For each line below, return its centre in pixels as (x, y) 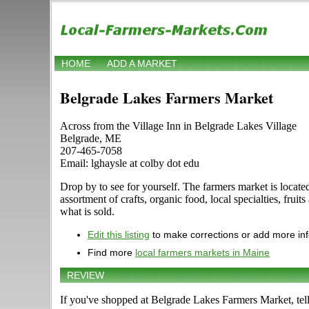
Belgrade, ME (91, 139)
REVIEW (86, 276)
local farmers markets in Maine (202, 253)
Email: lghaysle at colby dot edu (130, 163)
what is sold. (87, 212)
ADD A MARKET (142, 64)
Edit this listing (119, 235)
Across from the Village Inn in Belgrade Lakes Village (178, 126)
